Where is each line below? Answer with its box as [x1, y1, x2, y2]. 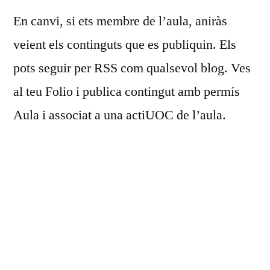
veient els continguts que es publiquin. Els [13, 36, 236, 53]
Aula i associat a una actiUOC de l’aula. [13, 106, 226, 124]
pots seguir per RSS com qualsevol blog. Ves [13, 59, 251, 77]
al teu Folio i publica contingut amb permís [13, 83, 240, 100]
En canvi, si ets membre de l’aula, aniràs [13, 12, 227, 30]
